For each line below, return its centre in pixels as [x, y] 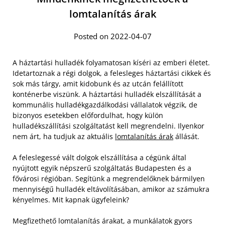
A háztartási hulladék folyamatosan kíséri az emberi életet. [111, 62]
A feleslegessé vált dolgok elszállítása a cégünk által [99, 157]
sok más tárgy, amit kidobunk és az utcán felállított [98, 83]
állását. [186, 136]
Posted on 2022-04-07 [113, 36]
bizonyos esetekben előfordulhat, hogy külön [88, 115]
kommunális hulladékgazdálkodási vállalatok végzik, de [105, 104]
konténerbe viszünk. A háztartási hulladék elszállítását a [107, 94]
